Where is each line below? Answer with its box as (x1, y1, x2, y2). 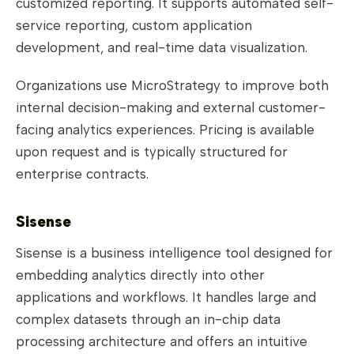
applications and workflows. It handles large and (16, 289, 316, 306)
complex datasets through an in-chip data (16, 311, 281, 328)
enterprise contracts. (16, 166, 149, 183)
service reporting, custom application (16, 17, 252, 34)
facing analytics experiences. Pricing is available (16, 122, 314, 138)
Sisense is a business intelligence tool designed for (16, 245, 333, 262)
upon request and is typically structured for (16, 144, 288, 160)
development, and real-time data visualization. (16, 40, 307, 56)
